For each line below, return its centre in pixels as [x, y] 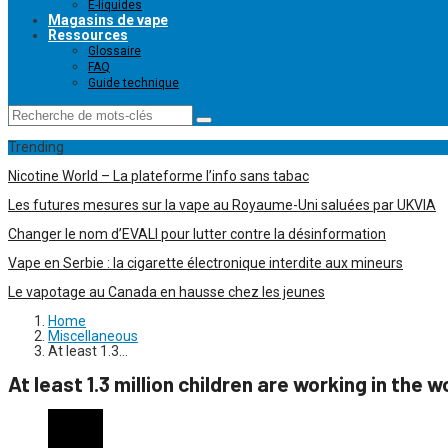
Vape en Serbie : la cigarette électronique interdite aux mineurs [205, 263]
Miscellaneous [93, 336]
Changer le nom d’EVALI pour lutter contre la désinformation [197, 234]
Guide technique [133, 83]
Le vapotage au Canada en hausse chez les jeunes [166, 292]
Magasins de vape [108, 20]
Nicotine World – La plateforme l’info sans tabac [158, 176]
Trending [36, 147]
